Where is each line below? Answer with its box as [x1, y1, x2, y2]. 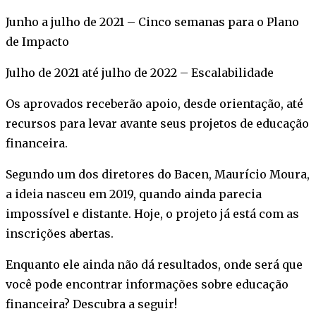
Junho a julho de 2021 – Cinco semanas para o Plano [6, 15, 299, 30]
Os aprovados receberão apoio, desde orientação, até [6, 97, 303, 111]
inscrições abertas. [6, 226, 114, 241]
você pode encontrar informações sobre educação [6, 277, 288, 292]
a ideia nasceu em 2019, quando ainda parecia [6, 187, 262, 202]
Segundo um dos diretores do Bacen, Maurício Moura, [6, 167, 310, 182]
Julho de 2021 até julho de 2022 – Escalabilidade [6, 66, 274, 80]
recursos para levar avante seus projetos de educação [6, 116, 309, 131]
